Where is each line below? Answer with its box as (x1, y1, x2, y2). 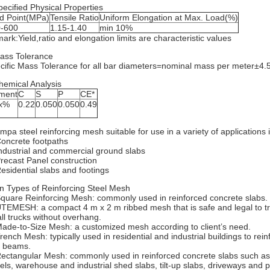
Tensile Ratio (50, 13, 99, 22)
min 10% (99, 23, 133, 33)
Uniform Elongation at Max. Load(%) (99, 13, 238, 22)
